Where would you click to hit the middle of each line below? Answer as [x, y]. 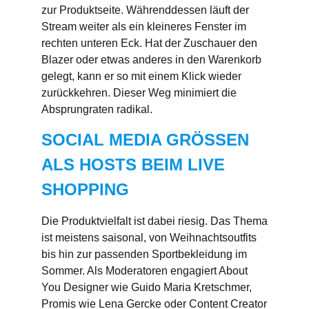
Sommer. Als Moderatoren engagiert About [144, 271]
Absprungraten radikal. [98, 109]
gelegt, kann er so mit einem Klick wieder [141, 76]
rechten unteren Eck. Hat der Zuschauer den [149, 43]
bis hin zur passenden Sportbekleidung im [144, 255]
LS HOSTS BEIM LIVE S [133, 165]
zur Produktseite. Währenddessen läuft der [145, 10]
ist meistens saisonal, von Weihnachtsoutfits [149, 238]
